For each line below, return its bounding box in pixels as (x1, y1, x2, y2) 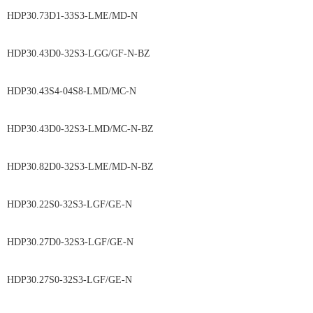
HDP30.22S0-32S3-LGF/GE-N (7, 199, 305, 210)
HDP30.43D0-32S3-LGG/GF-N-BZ (7, 48, 301, 59)
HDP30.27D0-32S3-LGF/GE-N (7, 237, 301, 247)
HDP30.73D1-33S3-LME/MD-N (7, 10, 305, 21)
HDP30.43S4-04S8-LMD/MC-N (7, 86, 304, 96)
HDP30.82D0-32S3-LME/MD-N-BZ (7, 161, 305, 172)
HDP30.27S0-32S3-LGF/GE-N (7, 275, 305, 285)
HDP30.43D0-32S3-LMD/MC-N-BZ (7, 124, 305, 134)
